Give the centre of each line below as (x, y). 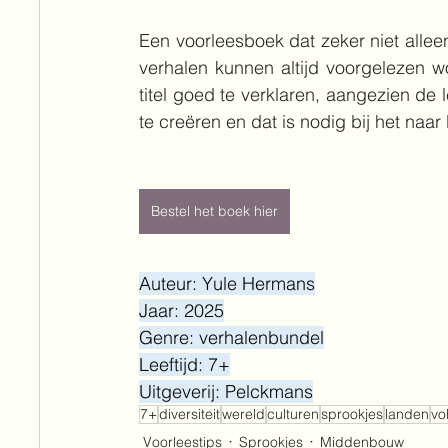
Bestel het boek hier (214, 211)
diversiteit (189, 414)
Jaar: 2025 (181, 310)
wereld (243, 414)
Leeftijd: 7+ (184, 364)
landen (407, 414)
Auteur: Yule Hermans (227, 283)
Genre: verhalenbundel (231, 337)
